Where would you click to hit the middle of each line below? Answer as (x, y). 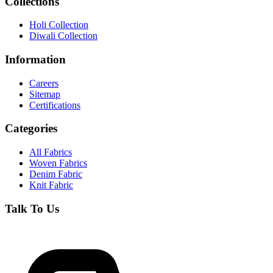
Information (35, 59)
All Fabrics (51, 152)
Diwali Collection (63, 36)
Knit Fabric (51, 185)
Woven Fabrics (58, 163)
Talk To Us (32, 208)
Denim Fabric (56, 174)
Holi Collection (59, 25)
